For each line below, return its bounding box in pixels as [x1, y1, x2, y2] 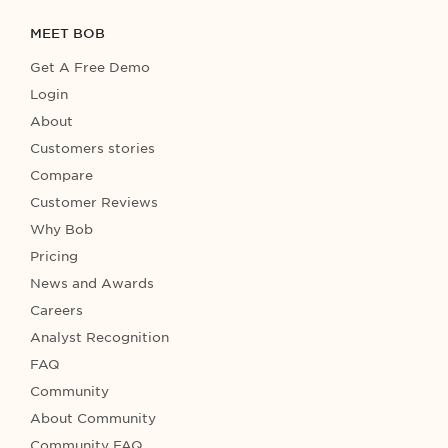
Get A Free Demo [30, 59, 150, 75]
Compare [30, 167, 93, 183]
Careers [30, 302, 83, 318]
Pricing [30, 248, 78, 264]
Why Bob [30, 221, 93, 237]
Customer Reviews [30, 194, 158, 210]
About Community [30, 410, 156, 426]
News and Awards [30, 275, 154, 291]
